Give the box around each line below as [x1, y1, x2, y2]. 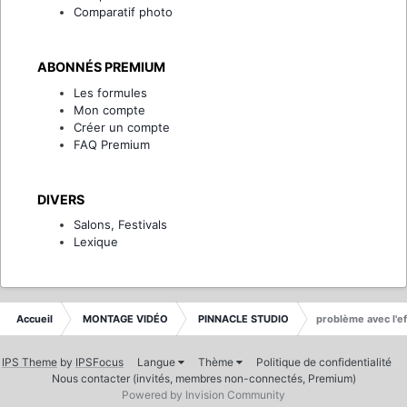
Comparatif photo [74, 5, 173, 20]
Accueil [16, 313, 53, 326]
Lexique [74, 234, 118, 250]
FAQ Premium [74, 136, 150, 152]
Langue [137, 355, 178, 370]
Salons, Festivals [74, 217, 167, 233]
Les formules [74, 84, 147, 100]
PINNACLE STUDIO [198, 313, 289, 326]
